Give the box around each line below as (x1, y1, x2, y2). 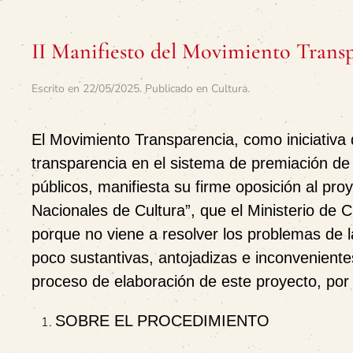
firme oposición (195, 178, 301, 195)
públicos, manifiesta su (32, 178, 195, 195)
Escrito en (32, 81, 83, 96)
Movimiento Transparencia (50, 131, 234, 148)
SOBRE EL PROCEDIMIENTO (55, 312, 269, 329)
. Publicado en (139, 81, 211, 96)
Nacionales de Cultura (32, 202, 185, 219)
